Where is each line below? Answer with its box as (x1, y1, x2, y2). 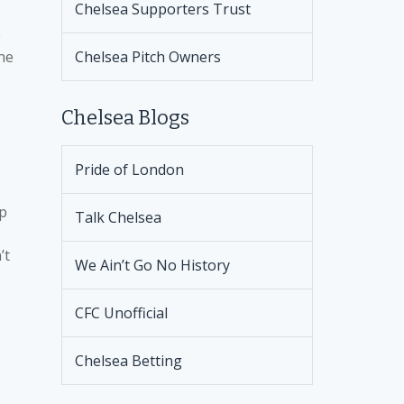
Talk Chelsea (74, 207, 161, 227)
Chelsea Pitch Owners (74, 47, 221, 67)
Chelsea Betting (74, 351, 182, 371)
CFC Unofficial (74, 303, 168, 323)
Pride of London (74, 160, 184, 179)
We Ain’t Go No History (74, 255, 230, 275)
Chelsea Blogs (60, 106, 189, 130)
